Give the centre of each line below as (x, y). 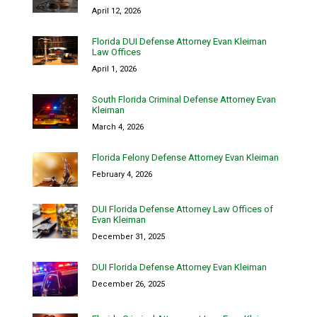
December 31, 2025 (128, 236)
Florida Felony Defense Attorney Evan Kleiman (185, 157)
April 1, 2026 (114, 69)
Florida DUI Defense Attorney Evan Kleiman (179, 41)
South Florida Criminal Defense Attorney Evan (184, 99)
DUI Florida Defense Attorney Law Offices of (183, 209)
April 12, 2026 (116, 11)
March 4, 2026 (118, 127)
